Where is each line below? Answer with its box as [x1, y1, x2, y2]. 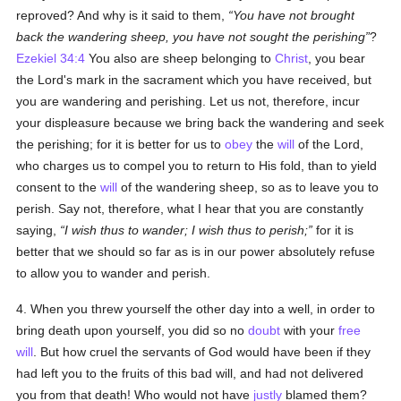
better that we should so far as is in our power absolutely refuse [16, 244, 376, 259]
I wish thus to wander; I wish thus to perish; [64, 223, 309, 237]
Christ [275, 51, 309, 65]
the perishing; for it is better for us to [16, 137, 226, 151]
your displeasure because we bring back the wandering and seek [16, 115, 385, 130]
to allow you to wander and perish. [16, 266, 211, 280]
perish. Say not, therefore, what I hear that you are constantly [16, 201, 364, 216]
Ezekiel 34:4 [16, 51, 86, 65]
